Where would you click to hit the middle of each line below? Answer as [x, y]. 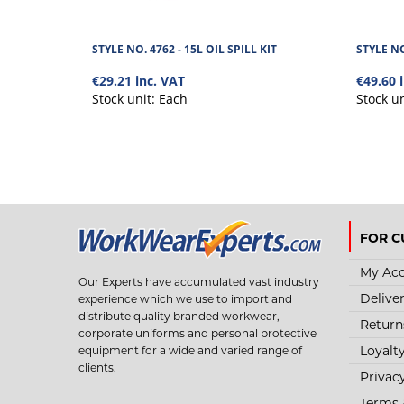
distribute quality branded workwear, [179, 316]
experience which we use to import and [185, 298]
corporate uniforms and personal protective [197, 333]
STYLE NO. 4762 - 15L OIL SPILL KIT [184, 49]
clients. [97, 367]
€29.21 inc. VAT [138, 81]
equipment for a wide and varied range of [190, 350]
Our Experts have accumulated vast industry [199, 281]
